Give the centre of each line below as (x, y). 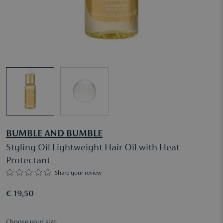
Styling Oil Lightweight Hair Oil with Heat (93, 148)
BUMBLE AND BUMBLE (54, 134)
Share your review (78, 173)
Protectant (28, 161)
